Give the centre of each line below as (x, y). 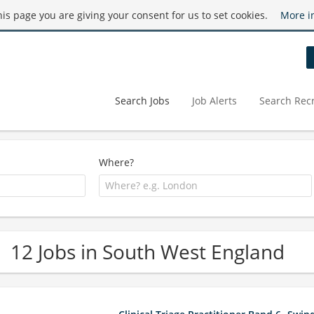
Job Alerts (214, 100)
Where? (117, 162)
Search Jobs (142, 100)
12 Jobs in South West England (148, 251)
